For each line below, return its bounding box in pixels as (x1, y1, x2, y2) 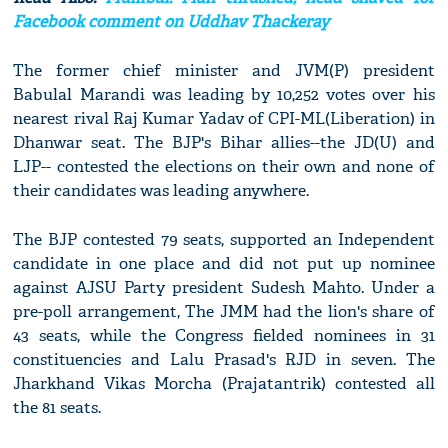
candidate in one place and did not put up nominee (13, 253, 435, 275)
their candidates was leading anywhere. (13, 180, 310, 202)
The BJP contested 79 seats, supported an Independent (13, 229, 435, 251)
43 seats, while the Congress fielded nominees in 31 (13, 325, 435, 347)
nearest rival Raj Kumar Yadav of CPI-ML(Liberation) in (13, 108, 435, 130)
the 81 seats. (13, 397, 102, 419)
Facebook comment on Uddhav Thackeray (13, 11, 330, 33)
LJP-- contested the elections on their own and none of (13, 156, 435, 178)
